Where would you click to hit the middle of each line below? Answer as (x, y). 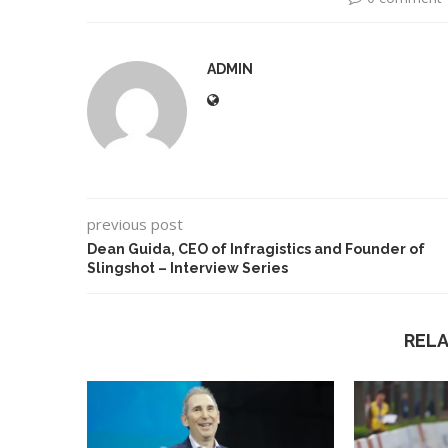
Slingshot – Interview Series (187, 267)
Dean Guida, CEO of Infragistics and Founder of (256, 248)
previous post (135, 223)
